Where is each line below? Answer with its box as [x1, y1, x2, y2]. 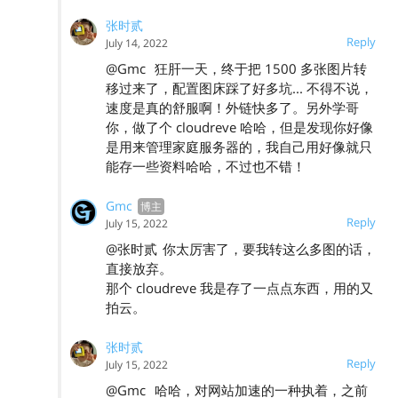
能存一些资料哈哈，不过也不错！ [106, 156, 306, 175]
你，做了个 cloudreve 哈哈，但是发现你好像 [106, 117, 373, 136]
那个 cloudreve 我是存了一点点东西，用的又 [106, 278, 373, 297]
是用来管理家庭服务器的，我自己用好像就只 [106, 137, 372, 155]
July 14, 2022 [106, 35, 168, 51]
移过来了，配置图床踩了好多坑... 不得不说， [106, 78, 373, 97]
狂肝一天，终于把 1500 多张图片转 [151, 59, 367, 77]
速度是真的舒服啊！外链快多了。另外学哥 [106, 98, 359, 116]
